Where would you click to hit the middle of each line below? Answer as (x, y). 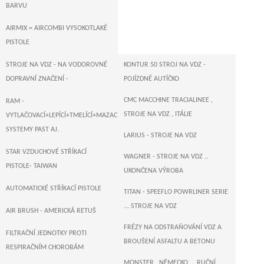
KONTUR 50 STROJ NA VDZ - (165, 65)
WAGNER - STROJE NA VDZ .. (166, 157)
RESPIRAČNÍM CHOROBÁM (45, 247)
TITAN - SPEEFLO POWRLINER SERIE (176, 192)
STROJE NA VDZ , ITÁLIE (158, 114)
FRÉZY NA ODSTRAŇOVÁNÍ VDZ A (173, 227)
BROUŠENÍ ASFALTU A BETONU (169, 242)
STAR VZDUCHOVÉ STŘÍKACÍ (46, 152)
